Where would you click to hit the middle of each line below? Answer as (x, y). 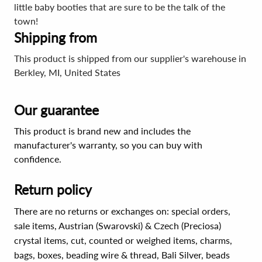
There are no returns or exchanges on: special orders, (122, 211)
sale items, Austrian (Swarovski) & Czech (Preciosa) (118, 225)
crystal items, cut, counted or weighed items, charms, (123, 240)
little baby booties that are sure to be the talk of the (120, 7)
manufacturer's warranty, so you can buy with (108, 145)
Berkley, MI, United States (67, 72)
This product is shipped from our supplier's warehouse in (130, 58)
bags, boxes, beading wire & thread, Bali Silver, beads (122, 255)
